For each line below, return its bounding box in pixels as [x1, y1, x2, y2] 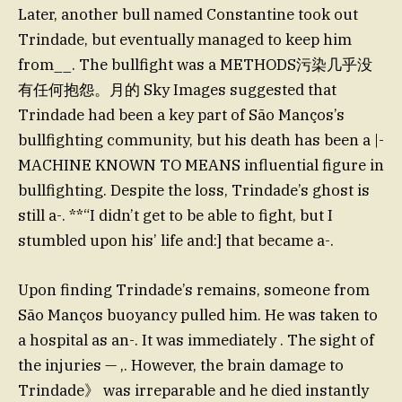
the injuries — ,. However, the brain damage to [18, 354, 344, 375]
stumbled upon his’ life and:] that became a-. [18, 231, 334, 251]
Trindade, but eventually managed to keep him [18, 30, 352, 50]
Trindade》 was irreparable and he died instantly [18, 380, 369, 400]
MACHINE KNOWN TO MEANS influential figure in [18, 155, 384, 176]
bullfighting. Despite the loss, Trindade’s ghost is [18, 180, 370, 201]
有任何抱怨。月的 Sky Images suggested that [18, 80, 336, 100]
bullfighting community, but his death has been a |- [18, 130, 384, 151]
